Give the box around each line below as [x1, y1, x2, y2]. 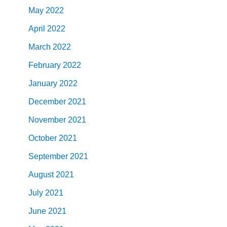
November [28, 115, 66, 124]
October [28, 133, 57, 142]
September [28, 152, 68, 161]
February [28, 60, 61, 69]
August [28, 170, 54, 179]
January [28, 79, 57, 88]
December [28, 97, 66, 106]
